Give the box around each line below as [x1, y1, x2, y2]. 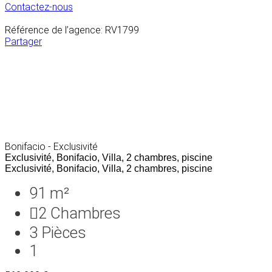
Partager [5, 35, 42, 47]
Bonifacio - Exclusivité [5, 140, 98, 152]
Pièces [41, 223, 86, 242]
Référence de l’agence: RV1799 [5, 24, 139, 36]
